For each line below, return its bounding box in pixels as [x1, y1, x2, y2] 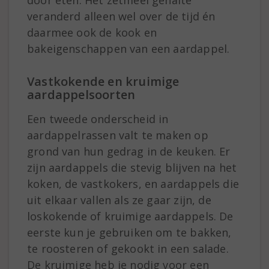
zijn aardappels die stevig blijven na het [27, 160, 237, 175]
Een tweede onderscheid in [27, 112, 169, 127]
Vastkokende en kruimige [27, 73, 180, 90]
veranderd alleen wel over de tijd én [27, 9, 216, 24]
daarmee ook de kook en [27, 25, 157, 40]
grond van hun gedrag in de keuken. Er [27, 144, 231, 159]
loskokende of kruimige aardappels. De [27, 209, 234, 224]
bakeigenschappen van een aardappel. [27, 41, 230, 56]
